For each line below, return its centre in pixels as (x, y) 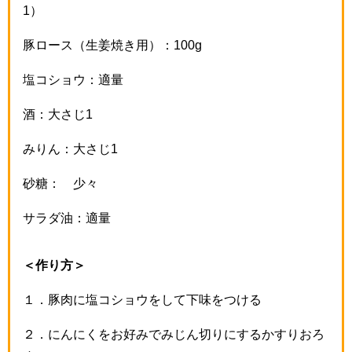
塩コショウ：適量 (73, 79)
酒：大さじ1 (58, 114)
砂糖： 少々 (60, 183)
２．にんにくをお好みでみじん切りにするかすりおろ (174, 334)
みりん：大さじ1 (70, 148)
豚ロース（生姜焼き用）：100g (112, 44)
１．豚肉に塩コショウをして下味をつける (142, 299)
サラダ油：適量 (67, 217)
